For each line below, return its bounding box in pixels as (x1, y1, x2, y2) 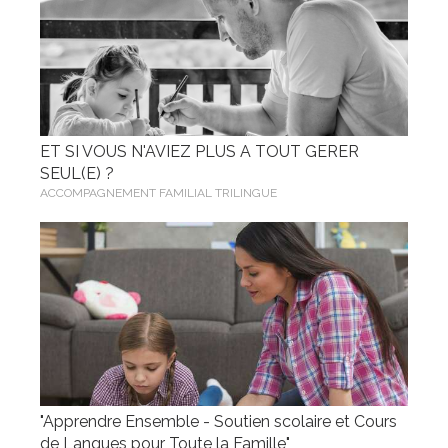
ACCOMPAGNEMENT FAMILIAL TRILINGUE (40, 186, 277, 200)
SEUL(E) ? (40, 164, 114, 183)
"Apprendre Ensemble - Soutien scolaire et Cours (40, 412, 397, 431)
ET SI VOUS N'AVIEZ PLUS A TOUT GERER (40, 142, 359, 161)
